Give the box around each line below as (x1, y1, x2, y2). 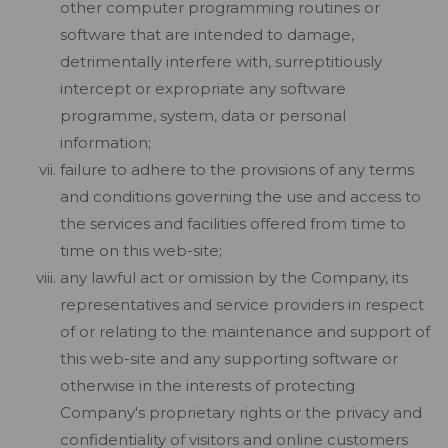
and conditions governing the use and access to (60, 187, 421, 206)
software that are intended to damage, (60, 25, 354, 44)
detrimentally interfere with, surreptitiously (60, 52, 382, 71)
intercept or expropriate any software (60, 79, 346, 98)
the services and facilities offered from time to (60, 214, 406, 233)
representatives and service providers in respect (60, 295, 424, 314)
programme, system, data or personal (60, 106, 346, 125)
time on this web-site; (60, 241, 222, 260)
